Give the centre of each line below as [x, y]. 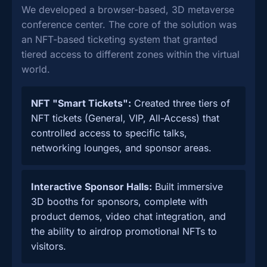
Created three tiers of [181, 103]
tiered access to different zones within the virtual [131, 54]
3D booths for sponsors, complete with [119, 201]
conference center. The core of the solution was [129, 24]
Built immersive [187, 187]
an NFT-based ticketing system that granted [119, 39]
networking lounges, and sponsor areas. [121, 148]
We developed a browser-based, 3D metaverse [128, 10]
